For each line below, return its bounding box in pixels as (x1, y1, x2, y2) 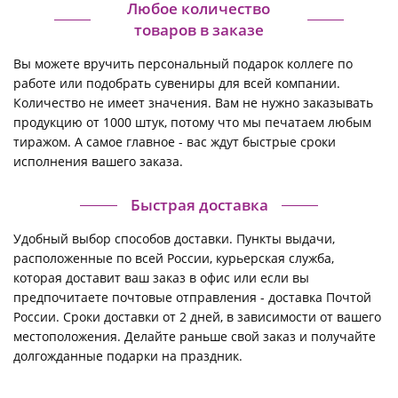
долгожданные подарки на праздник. (13, 347, 243, 365)
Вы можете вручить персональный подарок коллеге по (13, 55, 353, 73)
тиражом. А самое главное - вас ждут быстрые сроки (13, 133, 336, 151)
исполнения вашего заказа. (13, 153, 183, 171)
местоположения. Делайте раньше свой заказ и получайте (13, 328, 376, 346)
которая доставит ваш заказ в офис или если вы (13, 269, 309, 287)
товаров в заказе (133, 20, 264, 41)
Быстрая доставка (130, 195, 268, 216)
